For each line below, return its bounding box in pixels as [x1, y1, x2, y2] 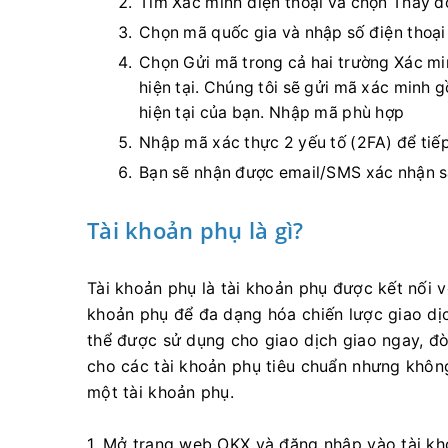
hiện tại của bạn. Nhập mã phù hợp [139, 103, 405, 122]
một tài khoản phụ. [87, 382, 235, 402]
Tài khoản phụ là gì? [87, 215, 304, 245]
